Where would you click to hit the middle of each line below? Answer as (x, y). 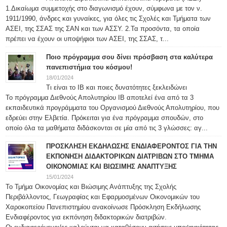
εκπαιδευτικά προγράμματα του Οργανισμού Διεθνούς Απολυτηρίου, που (113, 108)
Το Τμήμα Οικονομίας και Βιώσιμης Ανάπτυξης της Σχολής (91, 187)
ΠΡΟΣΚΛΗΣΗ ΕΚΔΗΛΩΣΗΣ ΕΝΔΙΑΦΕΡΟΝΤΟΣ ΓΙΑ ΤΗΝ (132, 146)
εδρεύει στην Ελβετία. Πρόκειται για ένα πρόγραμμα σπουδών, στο (105, 118)
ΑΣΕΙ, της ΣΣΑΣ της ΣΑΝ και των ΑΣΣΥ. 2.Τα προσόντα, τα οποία (103, 29)
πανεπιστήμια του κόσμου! (89, 67)
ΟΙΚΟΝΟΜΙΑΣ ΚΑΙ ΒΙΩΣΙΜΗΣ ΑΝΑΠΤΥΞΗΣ (112, 166)
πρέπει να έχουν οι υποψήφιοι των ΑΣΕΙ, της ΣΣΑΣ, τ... (87, 39)
